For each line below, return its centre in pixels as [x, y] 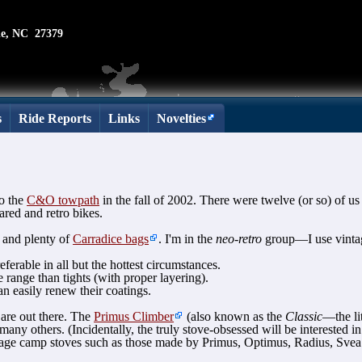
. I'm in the [187, 239]
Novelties [182, 118]
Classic [304, 317]
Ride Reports [55, 118]
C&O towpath [63, 200]
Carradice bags [111, 239]
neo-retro [239, 239]
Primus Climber [134, 317]
